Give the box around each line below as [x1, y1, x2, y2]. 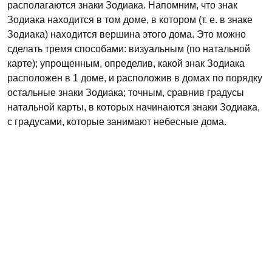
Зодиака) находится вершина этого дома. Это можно [7, 29, 246, 39]
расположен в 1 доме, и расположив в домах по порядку [7, 73, 262, 83]
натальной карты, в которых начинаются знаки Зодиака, [7, 102, 260, 112]
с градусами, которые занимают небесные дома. [7, 117, 226, 127]
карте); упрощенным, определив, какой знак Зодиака [7, 58, 245, 69]
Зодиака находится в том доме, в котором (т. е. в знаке [7, 15, 253, 25]
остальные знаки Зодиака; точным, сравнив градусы [7, 87, 244, 98]
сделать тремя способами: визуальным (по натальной [7, 44, 250, 54]
